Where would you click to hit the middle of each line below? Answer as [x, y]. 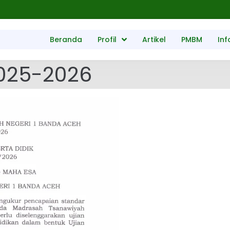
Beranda [66, 40]
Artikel [154, 40]
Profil [107, 40]
